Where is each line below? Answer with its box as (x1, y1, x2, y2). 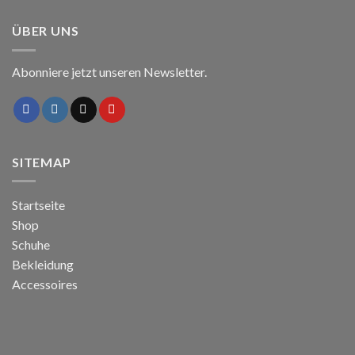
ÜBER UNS (12, 23, 79, 39)
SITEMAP (12, 154, 71, 170)
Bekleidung (12, 257, 74, 273)
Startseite (12, 197, 65, 213)
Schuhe (12, 237, 50, 253)
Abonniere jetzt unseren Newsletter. (12, 63, 207, 79)
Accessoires (12, 277, 78, 292)
